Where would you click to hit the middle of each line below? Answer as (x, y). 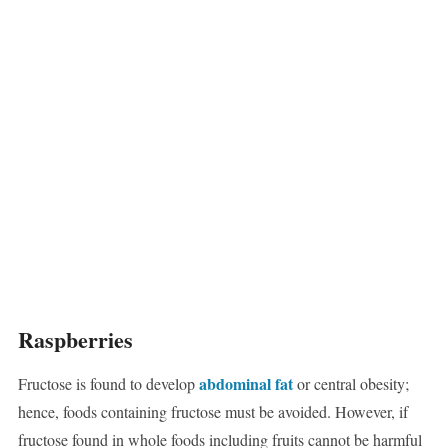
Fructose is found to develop (108, 384)
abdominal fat (245, 384)
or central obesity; (350, 384)
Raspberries (75, 340)
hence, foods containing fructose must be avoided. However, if (212, 412)
